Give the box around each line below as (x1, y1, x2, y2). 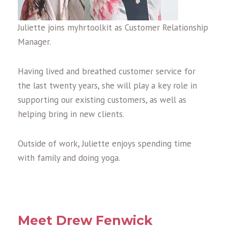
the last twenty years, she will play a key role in (18, 80, 197, 91)
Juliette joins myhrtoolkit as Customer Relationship (18, 22, 208, 33)
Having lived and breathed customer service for (18, 66, 195, 77)
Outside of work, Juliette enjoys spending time (18, 138, 191, 149)
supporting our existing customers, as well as (18, 94, 186, 105)
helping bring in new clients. (18, 108, 124, 120)
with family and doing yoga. (18, 152, 120, 163)
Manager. (18, 36, 51, 47)
